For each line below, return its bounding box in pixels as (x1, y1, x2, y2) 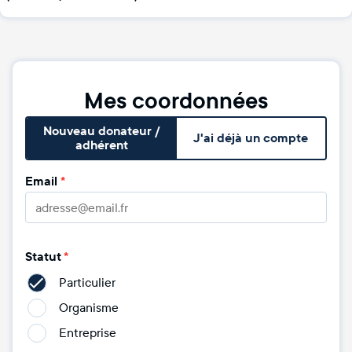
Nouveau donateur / (42, 123, 160, 140)
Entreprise (59, 325, 116, 340)
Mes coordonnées (84, 86, 268, 116)
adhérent (75, 137, 128, 154)
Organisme (59, 300, 119, 315)
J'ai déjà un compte (193, 130, 308, 147)
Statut (25, 248, 61, 266)
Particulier (59, 275, 115, 290)
